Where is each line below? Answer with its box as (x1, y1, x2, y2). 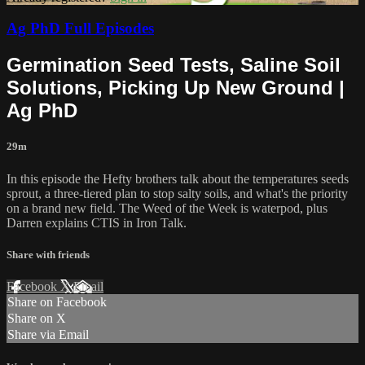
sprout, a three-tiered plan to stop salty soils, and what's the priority (7, 186, 348, 200)
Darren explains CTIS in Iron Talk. (7, 215, 187, 230)
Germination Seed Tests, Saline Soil (7, 54, 341, 77)
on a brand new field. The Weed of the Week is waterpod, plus (7, 200, 328, 215)
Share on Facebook (7, 295, 107, 309)
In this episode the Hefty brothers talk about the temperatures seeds (7, 171, 349, 186)
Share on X (7, 311, 66, 325)
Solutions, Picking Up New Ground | (7, 77, 345, 99)
